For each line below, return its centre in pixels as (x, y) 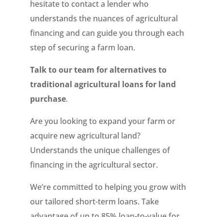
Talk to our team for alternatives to (99, 70)
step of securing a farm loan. (83, 47)
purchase (48, 99)
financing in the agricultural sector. (94, 165)
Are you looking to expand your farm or (103, 121)
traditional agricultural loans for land (103, 84)
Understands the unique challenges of (100, 150)
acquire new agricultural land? (85, 136)
